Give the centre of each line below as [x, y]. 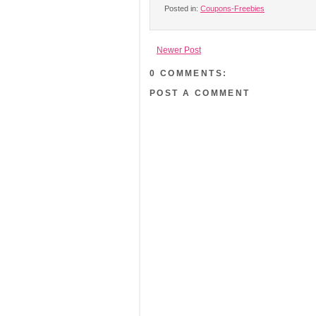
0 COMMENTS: [189, 73]
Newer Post [179, 50]
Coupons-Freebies [232, 8]
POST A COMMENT [200, 93]
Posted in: [182, 8]
